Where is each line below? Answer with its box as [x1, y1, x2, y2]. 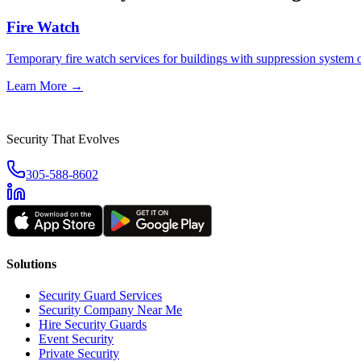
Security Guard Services [39, 288, 162, 303]
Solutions [6, 257, 56, 272]
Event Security [39, 332, 114, 346]
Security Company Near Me [39, 303, 182, 317]
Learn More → [6, 78, 83, 93]
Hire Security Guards [39, 317, 147, 332]
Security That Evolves [6, 131, 119, 146]
